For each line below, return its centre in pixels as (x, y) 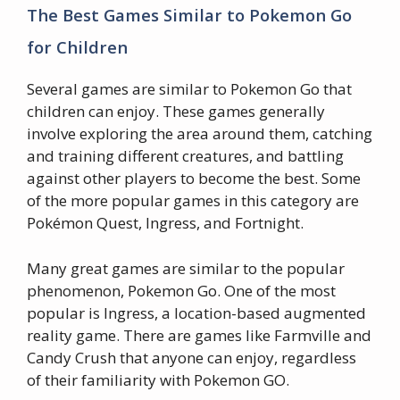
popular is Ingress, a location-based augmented (196, 312)
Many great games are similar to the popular (186, 268)
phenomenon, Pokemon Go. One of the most (181, 290)
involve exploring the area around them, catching (200, 133)
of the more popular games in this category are (193, 200)
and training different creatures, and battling (185, 156)
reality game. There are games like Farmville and (199, 335)
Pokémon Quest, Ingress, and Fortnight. (165, 223)
